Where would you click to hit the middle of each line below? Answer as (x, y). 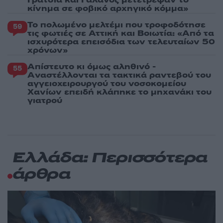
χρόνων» (48, 51)
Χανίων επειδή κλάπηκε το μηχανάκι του (119, 92)
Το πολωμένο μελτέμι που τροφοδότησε (116, 25)
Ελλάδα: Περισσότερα (110, 159)
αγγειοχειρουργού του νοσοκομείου (107, 84)
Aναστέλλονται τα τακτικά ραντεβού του (119, 75)
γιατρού (45, 101)
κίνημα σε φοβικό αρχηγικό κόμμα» (108, 9)
